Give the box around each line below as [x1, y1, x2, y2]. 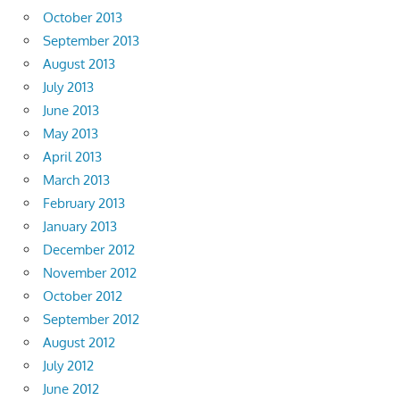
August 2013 [43, 55, 115, 73]
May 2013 [43, 125, 98, 143]
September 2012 [43, 311, 139, 329]
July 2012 [43, 357, 94, 375]
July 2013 [43, 79, 94, 96]
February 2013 [43, 195, 125, 212]
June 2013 [43, 102, 99, 120]
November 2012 [43, 264, 137, 282]
